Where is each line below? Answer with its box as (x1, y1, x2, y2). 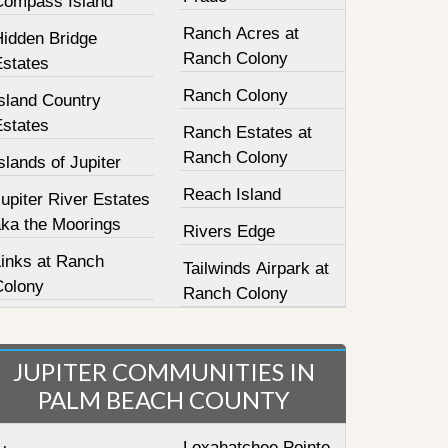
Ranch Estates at (183, 123, 313, 142)
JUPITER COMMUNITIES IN (12, 357, 315, 386)
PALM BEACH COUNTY (37, 385, 290, 414)
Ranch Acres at (183, 24, 300, 43)
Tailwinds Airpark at (183, 259, 330, 278)
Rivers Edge (183, 222, 276, 241)
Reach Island (183, 185, 282, 204)
